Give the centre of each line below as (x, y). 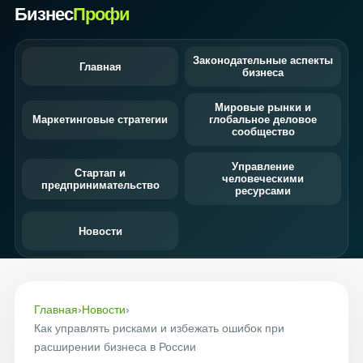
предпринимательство (100, 185)
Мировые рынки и (263, 107)
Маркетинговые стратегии (100, 120)
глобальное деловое (263, 120)
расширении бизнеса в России (115, 347)
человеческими (263, 179)
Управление (263, 167)
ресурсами (263, 191)
